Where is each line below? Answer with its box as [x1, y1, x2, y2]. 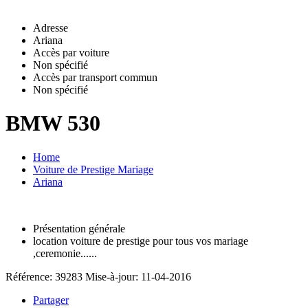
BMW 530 [5, 111, 100, 136]
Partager [33, 294, 69, 306]
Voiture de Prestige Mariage [33, 163, 153, 175]
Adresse [33, 21, 68, 34]
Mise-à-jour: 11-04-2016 [85, 270, 191, 283]
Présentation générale [33, 222, 125, 234]
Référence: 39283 [5, 270, 85, 283]
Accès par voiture [33, 46, 109, 58]
